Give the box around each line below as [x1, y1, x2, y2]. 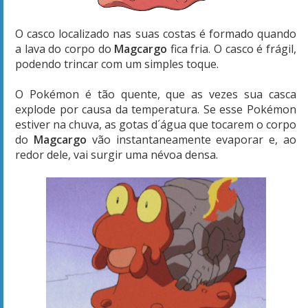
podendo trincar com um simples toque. [15, 56, 221, 71]
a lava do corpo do [15, 41, 115, 56]
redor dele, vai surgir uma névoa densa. [15, 146, 221, 162]
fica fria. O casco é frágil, [170, 41, 297, 56]
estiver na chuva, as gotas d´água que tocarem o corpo [15, 116, 296, 132]
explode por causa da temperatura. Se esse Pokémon [15, 101, 296, 117]
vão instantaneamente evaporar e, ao [86, 131, 297, 147]
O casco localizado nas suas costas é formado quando [15, 25, 296, 41]
